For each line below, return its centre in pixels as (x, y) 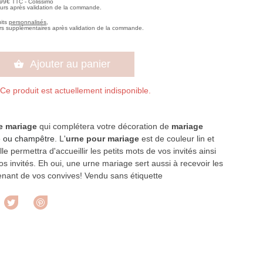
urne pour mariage (102, 139)
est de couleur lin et (176, 139)
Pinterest (66, 203)
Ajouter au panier (70, 64)
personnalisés (28, 22)
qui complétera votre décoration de (104, 127)
